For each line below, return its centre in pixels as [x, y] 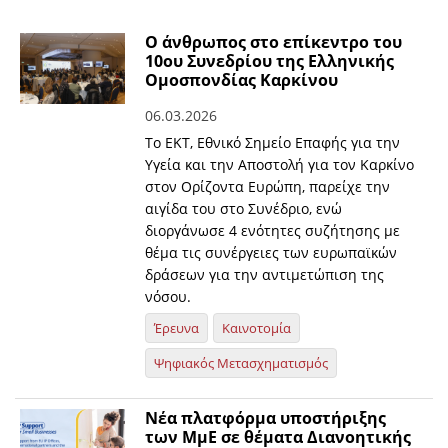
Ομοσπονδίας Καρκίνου [242, 80]
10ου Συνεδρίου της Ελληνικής [270, 61]
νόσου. [168, 297]
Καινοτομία [257, 328]
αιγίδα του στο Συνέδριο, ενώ [244, 209]
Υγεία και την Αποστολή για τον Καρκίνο [280, 165]
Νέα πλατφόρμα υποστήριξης [266, 418]
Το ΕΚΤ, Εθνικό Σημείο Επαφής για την [273, 143]
